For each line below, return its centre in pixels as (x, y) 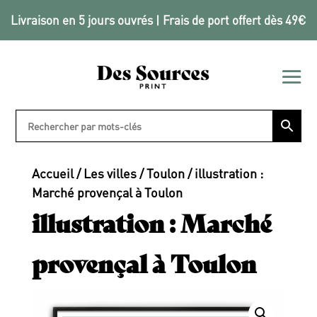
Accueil (52, 173)
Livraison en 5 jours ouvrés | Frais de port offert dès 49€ (158, 20)
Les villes (110, 173)
